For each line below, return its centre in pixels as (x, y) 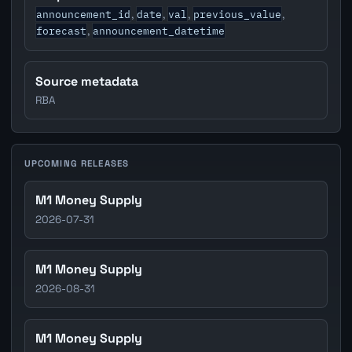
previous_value (238, 14)
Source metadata (87, 81)
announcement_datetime (159, 30)
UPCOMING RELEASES (77, 164)
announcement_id (84, 14)
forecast (62, 30)
